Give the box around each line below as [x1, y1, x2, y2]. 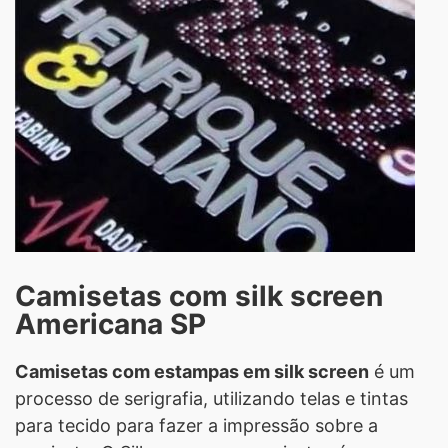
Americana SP [15, 306, 206, 341]
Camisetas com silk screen [15, 278, 383, 313]
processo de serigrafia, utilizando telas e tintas [15, 387, 408, 409]
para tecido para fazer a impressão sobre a [15, 414, 378, 436]
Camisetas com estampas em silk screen [15, 360, 369, 382]
